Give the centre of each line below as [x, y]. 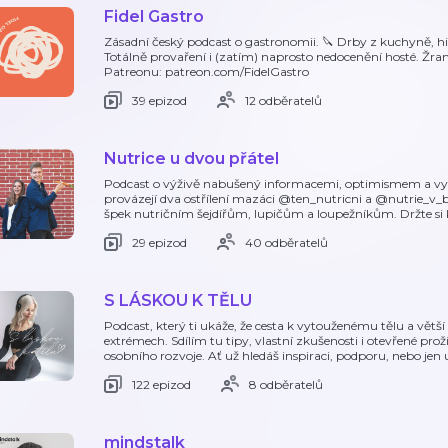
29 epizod [159, 242]
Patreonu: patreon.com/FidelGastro [206, 71]
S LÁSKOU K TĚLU [178, 300]
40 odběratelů [286, 242]
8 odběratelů [286, 384]
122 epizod [161, 384]
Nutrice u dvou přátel [191, 158]
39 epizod [159, 100]
